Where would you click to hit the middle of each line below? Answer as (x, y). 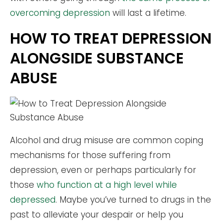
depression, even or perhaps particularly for (103, 170)
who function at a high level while (107, 185)
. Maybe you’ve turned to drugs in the (133, 199)
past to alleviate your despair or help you (97, 214)
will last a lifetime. (148, 13)
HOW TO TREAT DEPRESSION (111, 38)
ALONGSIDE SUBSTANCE (97, 58)
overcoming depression (60, 13)
